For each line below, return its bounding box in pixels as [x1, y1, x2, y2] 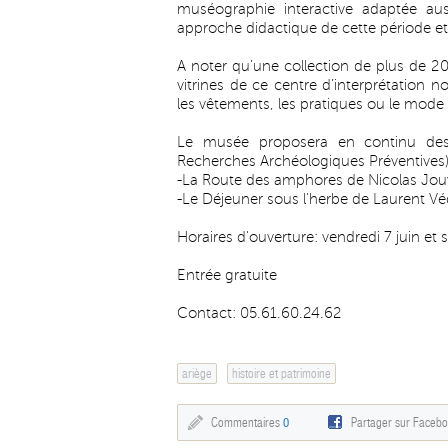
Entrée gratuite [177, 267, 277, 283]
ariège [182, 366, 212, 381]
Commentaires [211, 415, 283, 430]
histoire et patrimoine [232, 366, 331, 381]
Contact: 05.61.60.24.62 [177, 305, 341, 321]
